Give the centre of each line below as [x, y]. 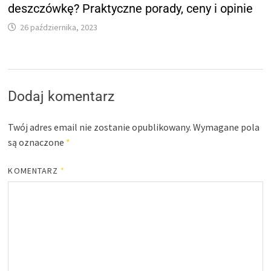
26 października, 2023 [59, 27]
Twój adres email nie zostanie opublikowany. [100, 127]
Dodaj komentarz [61, 96]
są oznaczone [37, 142]
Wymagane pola [227, 127]
